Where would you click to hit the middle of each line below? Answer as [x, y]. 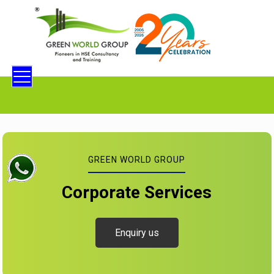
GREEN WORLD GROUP [137, 160]
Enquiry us [137, 233]
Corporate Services [137, 192]
